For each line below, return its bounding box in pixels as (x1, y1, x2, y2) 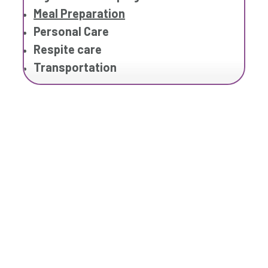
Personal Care (33, 24, 109, 39)
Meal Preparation (33, 6, 126, 21)
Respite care (33, 42, 102, 57)
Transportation (33, 60, 117, 75)
